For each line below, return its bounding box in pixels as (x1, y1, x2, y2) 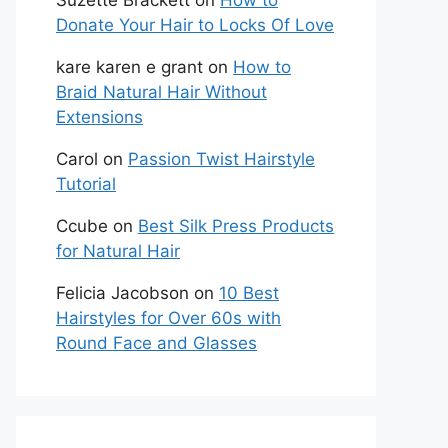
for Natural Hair (56, 241, 180, 261)
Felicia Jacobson (56, 283, 189, 303)
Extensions (56, 107, 143, 127)
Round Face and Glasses (56, 333, 257, 353)
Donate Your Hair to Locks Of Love (56, 15, 334, 35)
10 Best (219, 283, 279, 303)
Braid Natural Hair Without (56, 82, 267, 102)
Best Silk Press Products (138, 216, 334, 236)
